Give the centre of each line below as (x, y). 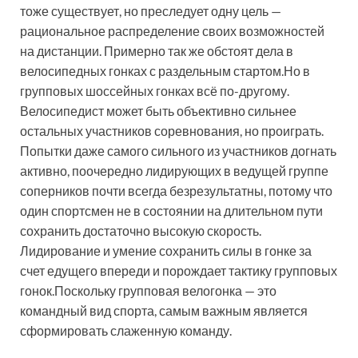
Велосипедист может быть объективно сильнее (158, 111)
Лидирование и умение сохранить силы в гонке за (166, 251)
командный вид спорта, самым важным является (164, 311)
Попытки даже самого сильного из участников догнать (178, 151)
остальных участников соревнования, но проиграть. (172, 131)
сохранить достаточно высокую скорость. (141, 231)
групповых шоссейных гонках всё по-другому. (155, 91)
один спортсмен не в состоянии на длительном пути (171, 211)
